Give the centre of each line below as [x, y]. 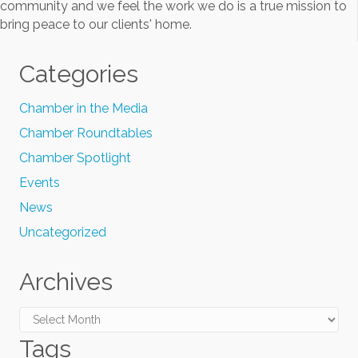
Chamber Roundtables [86, 133]
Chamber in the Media [84, 109]
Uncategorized [63, 233]
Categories [79, 74]
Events [40, 183]
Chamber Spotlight [75, 158]
